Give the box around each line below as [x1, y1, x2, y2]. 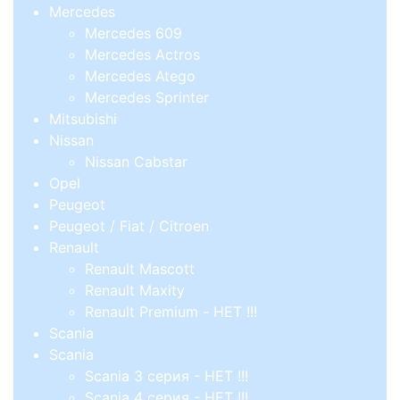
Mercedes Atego [85, 66, 196, 85]
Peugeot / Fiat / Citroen [49, 216, 209, 235]
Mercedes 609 [85, 23, 182, 42]
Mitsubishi [49, 109, 117, 128]
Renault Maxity [85, 280, 185, 299]
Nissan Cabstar [85, 152, 187, 171]
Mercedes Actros [85, 45, 200, 63]
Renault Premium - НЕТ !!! [85, 302, 257, 321]
